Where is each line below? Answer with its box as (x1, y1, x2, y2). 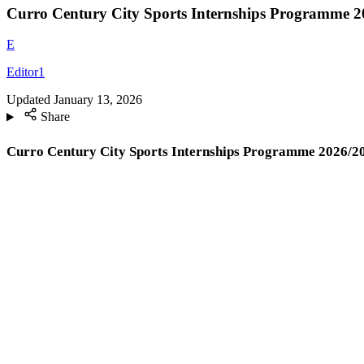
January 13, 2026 (54, 93, 142, 107)
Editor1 (6, 65, 45, 80)
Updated (6, 93, 50, 107)
